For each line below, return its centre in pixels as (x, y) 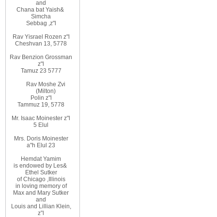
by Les (54, 166)
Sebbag (36, 23)
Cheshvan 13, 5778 (41, 44)
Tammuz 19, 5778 (41, 105)
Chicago (34, 179)
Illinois (57, 179)
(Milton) (46, 91)
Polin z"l (41, 98)
